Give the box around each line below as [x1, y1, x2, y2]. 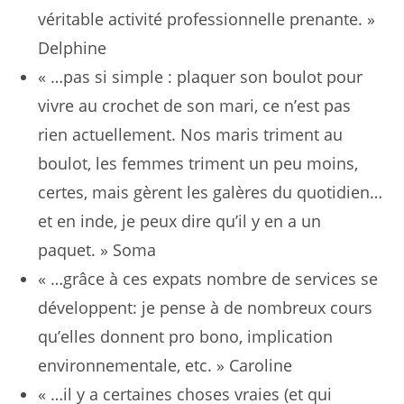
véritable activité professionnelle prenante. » [38, 8, 376, 30]
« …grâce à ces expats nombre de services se [38, 268, 379, 289]
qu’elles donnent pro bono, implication [38, 326, 334, 347]
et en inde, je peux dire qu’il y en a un [38, 210, 322, 232]
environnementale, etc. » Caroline [38, 354, 293, 376]
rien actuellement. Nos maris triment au [38, 124, 344, 145]
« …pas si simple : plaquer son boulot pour [38, 66, 363, 87]
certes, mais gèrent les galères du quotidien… [38, 181, 383, 203]
